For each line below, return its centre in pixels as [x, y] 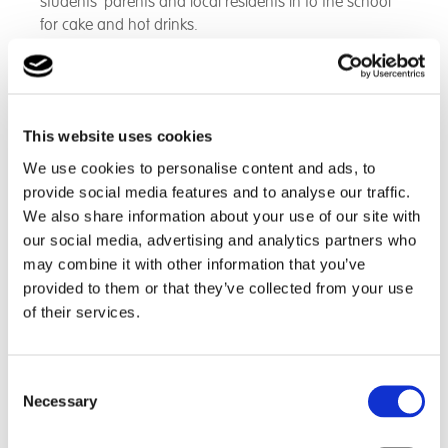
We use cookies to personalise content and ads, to [199, 167]
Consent [35, 380]
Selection [37, 404]
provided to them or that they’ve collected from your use [218, 287]
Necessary [60, 400]
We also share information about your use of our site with [222, 215]
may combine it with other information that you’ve [194, 263]
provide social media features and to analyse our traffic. [217, 191]
